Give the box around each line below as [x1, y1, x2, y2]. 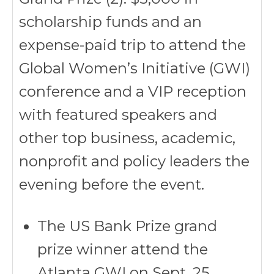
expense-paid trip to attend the [19, 36, 246, 54]
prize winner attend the [37, 240, 208, 258]
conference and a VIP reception [19, 83, 246, 100]
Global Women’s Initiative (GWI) [19, 59, 250, 77]
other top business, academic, [19, 129, 235, 147]
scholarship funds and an [19, 13, 202, 31]
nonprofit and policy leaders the [19, 152, 250, 170]
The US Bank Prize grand [37, 217, 217, 235]
